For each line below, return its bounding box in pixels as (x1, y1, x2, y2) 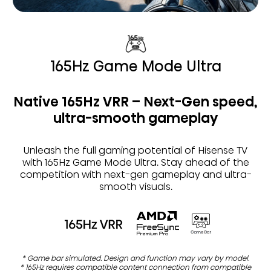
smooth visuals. (99, 180, 172, 194)
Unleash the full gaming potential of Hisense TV (24, 143, 247, 158)
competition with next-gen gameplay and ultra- (19, 168, 252, 182)
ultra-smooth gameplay (53, 109, 218, 128)
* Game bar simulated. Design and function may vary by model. (22, 253, 249, 264)
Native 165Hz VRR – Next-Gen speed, (13, 93, 258, 112)
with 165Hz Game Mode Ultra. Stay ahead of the (22, 155, 249, 170)
